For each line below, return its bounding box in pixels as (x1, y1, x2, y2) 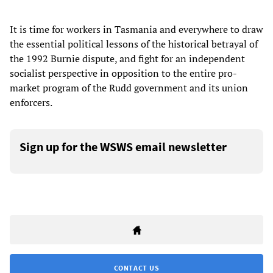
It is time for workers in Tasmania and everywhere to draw (10, 23, 263, 37)
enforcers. (10, 96, 52, 110)
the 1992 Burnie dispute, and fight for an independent (10, 52, 245, 66)
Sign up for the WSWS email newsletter (19, 139, 227, 155)
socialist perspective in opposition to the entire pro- (10, 66, 237, 80)
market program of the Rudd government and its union (10, 81, 248, 95)
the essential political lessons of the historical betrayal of (10, 37, 258, 51)
